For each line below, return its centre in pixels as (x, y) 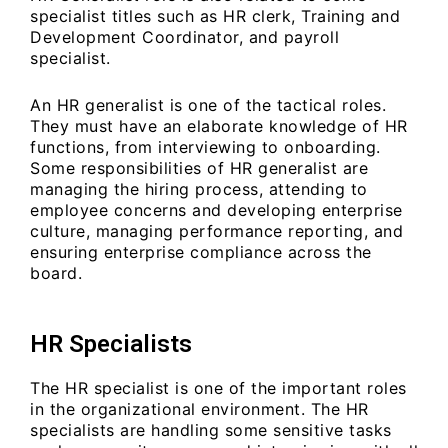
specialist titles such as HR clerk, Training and (215, 16)
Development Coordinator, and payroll (184, 37)
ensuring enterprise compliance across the (201, 252)
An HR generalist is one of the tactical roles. (208, 105)
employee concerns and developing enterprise (216, 210)
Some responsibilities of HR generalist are (199, 168)
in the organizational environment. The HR (199, 408)
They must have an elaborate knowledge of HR (219, 126)
